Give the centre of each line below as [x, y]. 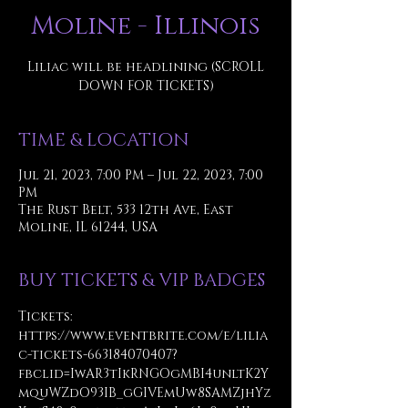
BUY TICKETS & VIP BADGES [142, 280]
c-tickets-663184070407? [98, 355]
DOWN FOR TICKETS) [146, 86]
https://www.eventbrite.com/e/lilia [143, 336]
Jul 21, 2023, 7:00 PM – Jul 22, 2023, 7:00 [141, 175]
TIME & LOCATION [104, 140]
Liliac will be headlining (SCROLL [146, 67]
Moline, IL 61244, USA [88, 227]
